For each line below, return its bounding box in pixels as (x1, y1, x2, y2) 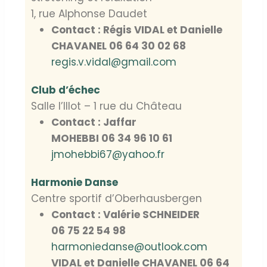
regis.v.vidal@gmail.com (51, 55, 176, 70)
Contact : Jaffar (51, 115, 136, 130)
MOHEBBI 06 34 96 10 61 (51, 131, 172, 146)
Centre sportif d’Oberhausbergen (31, 191, 202, 206)
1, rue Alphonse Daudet (31, 7, 147, 21)
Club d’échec (31, 83, 100, 98)
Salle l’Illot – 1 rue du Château (31, 99, 182, 114)
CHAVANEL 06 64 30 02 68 (51, 39, 186, 54)
